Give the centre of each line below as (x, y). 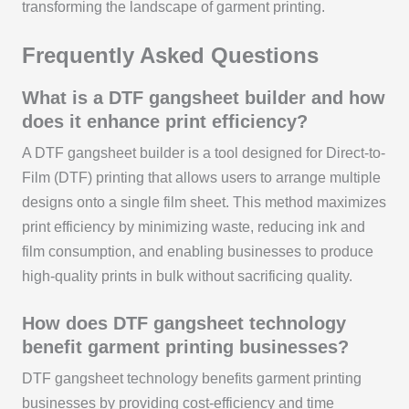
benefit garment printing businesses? (185, 346)
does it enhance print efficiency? (164, 121)
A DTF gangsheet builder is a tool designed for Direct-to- (203, 152)
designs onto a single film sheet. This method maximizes (204, 202)
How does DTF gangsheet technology (184, 323)
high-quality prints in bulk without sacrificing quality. (187, 276)
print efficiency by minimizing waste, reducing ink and (193, 226)
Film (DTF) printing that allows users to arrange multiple (201, 177)
